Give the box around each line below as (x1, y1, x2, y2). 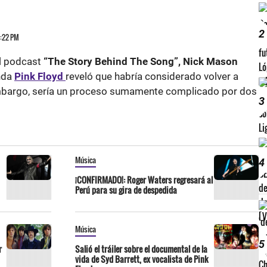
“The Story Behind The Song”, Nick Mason (44, 55, 238, 67)
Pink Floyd (14, 70, 63, 82)
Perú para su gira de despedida (75, 184, 177, 196)
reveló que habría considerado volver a (66, 70, 238, 82)
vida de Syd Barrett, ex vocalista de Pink (75, 253, 209, 265)
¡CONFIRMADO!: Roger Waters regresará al (75, 173, 213, 186)
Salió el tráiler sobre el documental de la (75, 243, 207, 255)
